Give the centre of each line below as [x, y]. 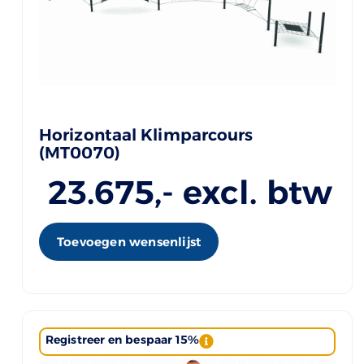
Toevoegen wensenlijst [129, 241]
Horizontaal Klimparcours [146, 134]
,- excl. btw [243, 192]
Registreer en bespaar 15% [123, 339]
